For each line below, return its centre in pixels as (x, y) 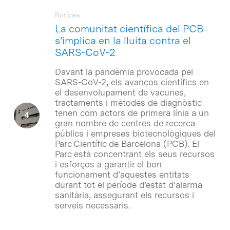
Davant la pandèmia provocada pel (124, 72)
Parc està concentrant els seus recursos (135, 154)
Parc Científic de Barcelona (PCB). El (127, 143)
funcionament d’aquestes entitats (122, 174)
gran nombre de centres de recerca (125, 123)
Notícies (67, 15)
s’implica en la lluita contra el (123, 40)
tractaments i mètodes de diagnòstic (128, 102)
